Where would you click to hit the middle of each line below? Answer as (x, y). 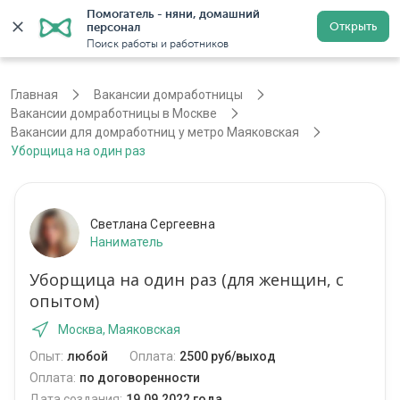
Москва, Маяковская (119, 330)
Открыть (353, 26)
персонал (113, 27)
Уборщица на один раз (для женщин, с (187, 280)
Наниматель (127, 242)
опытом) (64, 301)
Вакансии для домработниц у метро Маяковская (155, 133)
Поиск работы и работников (158, 44)
